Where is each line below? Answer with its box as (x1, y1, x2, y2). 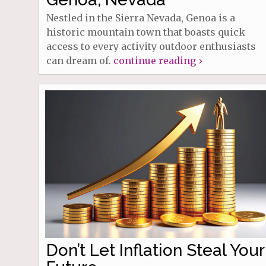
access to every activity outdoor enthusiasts (46, 40, 256, 53)
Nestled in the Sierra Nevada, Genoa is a (46, 12, 235, 24)
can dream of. (46, 55, 113, 67)
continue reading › (113, 55, 202, 67)
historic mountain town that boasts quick (46, 26, 245, 39)
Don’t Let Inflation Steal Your (46, 240, 264, 261)
